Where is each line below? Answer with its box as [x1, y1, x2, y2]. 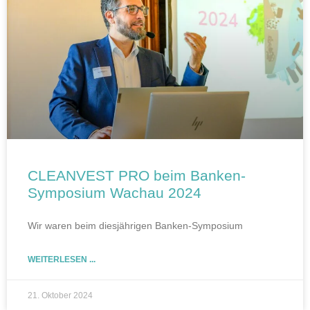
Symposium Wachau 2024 [28, 184, 201, 201]
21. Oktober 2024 [28, 290, 93, 300]
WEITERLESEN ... [28, 254, 95, 264]
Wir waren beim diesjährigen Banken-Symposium [28, 219, 243, 231]
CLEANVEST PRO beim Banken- [28, 167, 246, 183]
